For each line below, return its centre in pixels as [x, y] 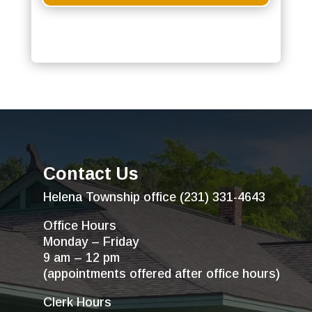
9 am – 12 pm [81, 258]
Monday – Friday [91, 242]
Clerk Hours [77, 302]
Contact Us [91, 173]
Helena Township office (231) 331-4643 [154, 197]
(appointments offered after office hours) [162, 274]
